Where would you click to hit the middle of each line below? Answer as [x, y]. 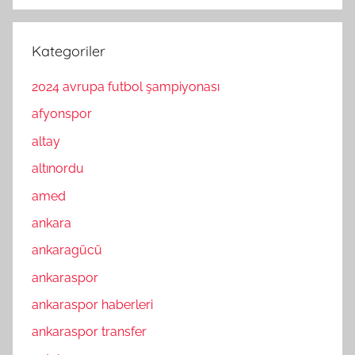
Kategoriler [69, 51]
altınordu [58, 169]
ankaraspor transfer [89, 332]
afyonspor [62, 114]
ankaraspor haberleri [92, 305]
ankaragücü [67, 250]
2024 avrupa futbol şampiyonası [126, 87]
